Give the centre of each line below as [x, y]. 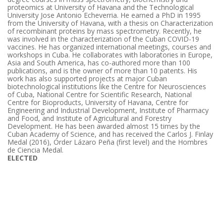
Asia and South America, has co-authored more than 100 [99, 63]
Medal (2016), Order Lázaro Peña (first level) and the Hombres [108, 142]
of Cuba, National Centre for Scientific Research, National [100, 95]
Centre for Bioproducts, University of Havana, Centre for [98, 103]
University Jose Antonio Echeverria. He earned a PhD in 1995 [104, 15]
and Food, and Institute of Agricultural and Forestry [89, 118]
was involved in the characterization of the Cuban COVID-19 [103, 39]
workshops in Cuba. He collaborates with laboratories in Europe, [110, 55]
